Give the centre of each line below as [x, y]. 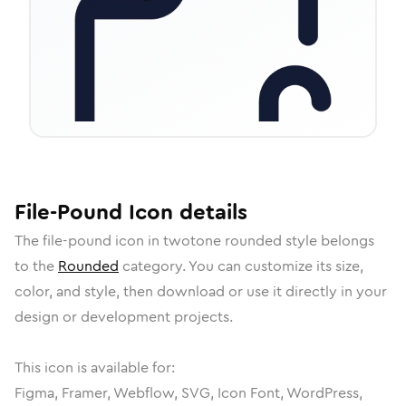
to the [36, 266]
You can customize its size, [276, 266]
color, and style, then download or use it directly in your [201, 291]
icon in [137, 241]
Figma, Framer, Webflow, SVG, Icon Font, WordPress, [188, 393]
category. [154, 266]
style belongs [328, 241]
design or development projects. [124, 317]
